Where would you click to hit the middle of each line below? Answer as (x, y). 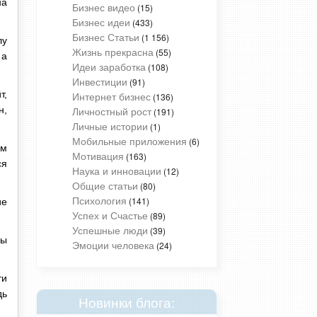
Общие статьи (105, 185)
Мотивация (98, 155)
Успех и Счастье (110, 215)
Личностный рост (112, 111)
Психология (99, 200)
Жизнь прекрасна (113, 51)
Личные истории (110, 126)
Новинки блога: (127, 301)
